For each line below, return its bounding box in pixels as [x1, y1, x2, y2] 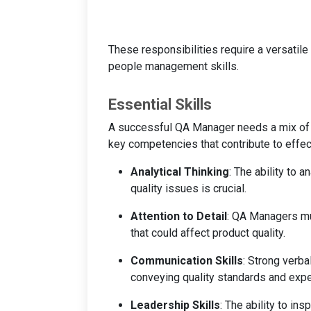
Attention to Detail [131, 209, 227, 223]
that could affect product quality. [131, 226, 285, 239]
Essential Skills [108, 95, 212, 113]
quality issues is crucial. [131, 181, 246, 195]
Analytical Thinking [131, 165, 229, 178]
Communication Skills [131, 253, 243, 267]
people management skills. [108, 59, 239, 73]
